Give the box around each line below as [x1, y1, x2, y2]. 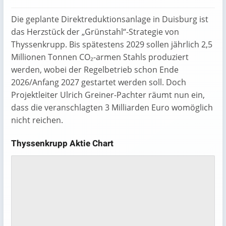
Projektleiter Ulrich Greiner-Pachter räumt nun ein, [11, 89, 205, 100]
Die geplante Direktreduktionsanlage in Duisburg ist [11, 14, 208, 25]
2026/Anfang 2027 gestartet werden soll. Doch [11, 77, 186, 88]
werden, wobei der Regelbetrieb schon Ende [11, 64, 179, 75]
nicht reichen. [11, 115, 63, 126]
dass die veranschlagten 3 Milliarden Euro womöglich [11, 102, 213, 113]
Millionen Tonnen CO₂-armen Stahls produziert [11, 51, 189, 63]
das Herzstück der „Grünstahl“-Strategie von [11, 26, 179, 37]
